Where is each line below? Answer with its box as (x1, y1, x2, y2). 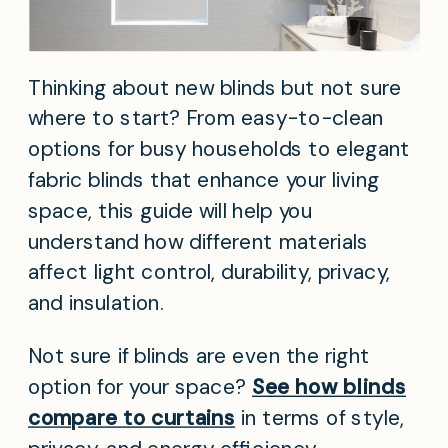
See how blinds (252, 373, 406, 402)
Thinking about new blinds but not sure (28, 73, 402, 102)
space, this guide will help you (28, 196, 313, 225)
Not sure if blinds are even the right (28, 342, 370, 371)
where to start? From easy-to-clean (28, 104, 384, 133)
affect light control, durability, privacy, (28, 258, 391, 287)
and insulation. (28, 289, 164, 318)
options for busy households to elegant (28, 135, 411, 164)
